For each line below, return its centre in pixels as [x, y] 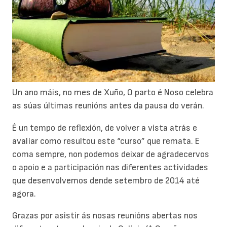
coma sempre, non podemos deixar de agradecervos [111, 154]
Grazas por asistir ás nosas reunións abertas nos [105, 216]
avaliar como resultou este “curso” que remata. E [106, 141]
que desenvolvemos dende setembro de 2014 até [106, 180]
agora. [24, 194]
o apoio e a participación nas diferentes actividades [110, 167]
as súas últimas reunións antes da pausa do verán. [108, 105]
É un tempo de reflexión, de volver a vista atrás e [105, 128]
